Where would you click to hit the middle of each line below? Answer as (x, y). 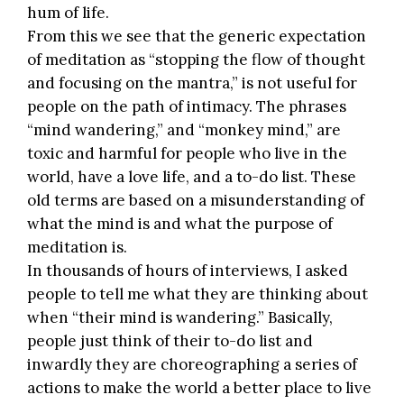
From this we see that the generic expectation (197, 37)
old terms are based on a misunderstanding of (196, 201)
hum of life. (68, 13)
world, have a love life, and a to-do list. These (192, 177)
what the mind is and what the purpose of (180, 224)
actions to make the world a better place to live (199, 388)
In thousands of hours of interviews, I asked (188, 271)
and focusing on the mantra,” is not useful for (192, 83)
